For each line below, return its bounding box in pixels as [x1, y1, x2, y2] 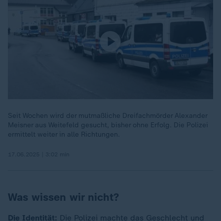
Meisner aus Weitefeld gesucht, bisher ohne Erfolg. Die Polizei [8, 121, 208, 129]
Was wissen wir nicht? [8, 190, 119, 204]
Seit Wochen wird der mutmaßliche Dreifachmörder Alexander [8, 111, 207, 120]
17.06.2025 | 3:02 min [8, 151, 70, 158]
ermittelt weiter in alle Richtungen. [8, 130, 120, 139]
